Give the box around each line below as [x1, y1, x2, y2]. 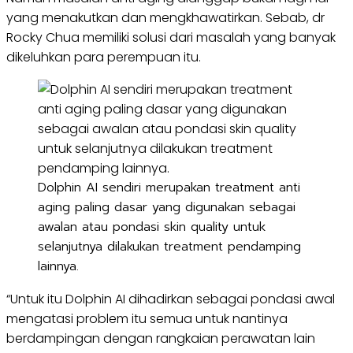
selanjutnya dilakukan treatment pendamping [38, 237, 301, 256]
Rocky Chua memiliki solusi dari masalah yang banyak [6, 28, 336, 46]
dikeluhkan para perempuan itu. [6, 48, 201, 66]
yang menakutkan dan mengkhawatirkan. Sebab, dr [6, 9, 325, 27]
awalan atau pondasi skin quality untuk [38, 217, 266, 236]
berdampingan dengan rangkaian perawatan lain [6, 329, 315, 347]
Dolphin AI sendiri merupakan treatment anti [38, 178, 300, 197]
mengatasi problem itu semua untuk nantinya [6, 310, 288, 328]
